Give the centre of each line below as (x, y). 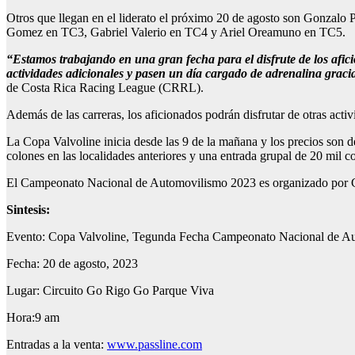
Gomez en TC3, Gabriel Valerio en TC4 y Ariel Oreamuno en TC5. (177, 32)
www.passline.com (155, 345)
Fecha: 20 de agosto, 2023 (72, 264)
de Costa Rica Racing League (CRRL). (107, 88)
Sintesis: (28, 210)
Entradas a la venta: (57, 345)
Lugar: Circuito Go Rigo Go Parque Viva (110, 291)
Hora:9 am (33, 318)
